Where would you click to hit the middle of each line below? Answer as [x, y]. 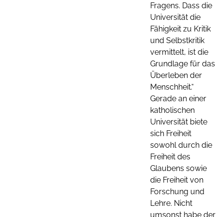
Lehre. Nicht [171, 203]
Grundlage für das [183, 63]
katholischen [172, 110]
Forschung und [177, 191]
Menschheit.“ [172, 87]
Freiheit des [170, 156]
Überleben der [176, 75]
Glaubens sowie [178, 168]
